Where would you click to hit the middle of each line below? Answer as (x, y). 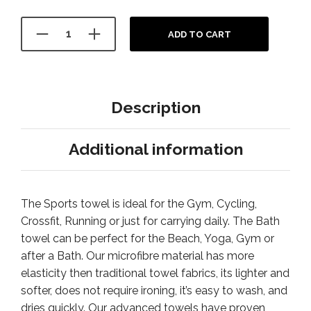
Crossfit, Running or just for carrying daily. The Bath (150, 221)
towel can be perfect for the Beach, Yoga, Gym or (148, 238)
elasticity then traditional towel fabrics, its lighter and (155, 273)
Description (155, 108)
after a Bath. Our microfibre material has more (137, 255)
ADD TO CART (199, 34)
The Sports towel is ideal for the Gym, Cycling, (139, 203)
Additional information (155, 149)
